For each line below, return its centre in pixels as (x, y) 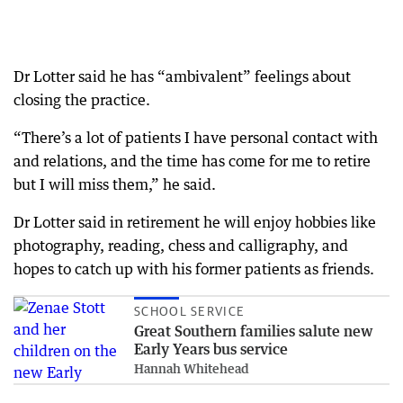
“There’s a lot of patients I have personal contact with (196, 137)
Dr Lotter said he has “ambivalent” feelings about (182, 76)
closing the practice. (82, 99)
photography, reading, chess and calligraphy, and (181, 245)
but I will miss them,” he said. (115, 184)
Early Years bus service (211, 349)
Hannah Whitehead (192, 368)
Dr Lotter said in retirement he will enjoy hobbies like (195, 222)
